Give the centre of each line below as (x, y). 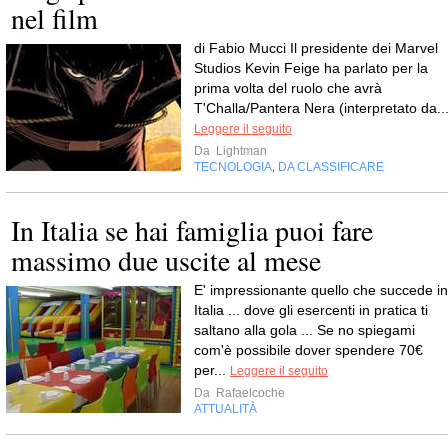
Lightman (240, 151)
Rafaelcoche (249, 393)
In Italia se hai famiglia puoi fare (192, 230)
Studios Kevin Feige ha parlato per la (311, 68)
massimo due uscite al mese (166, 260)
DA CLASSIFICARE (331, 167)
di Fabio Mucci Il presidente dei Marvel (316, 48)
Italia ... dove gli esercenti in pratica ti (311, 310)
